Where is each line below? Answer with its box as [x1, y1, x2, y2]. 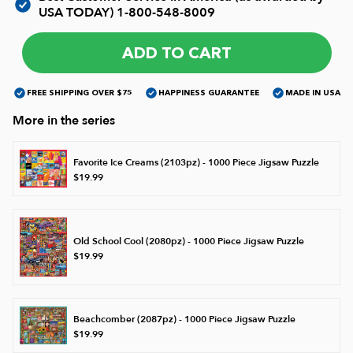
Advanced [19, 94, 77, 111]
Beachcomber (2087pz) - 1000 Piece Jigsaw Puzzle [73, 313, 295, 326]
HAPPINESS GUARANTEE [158, 87, 259, 98]
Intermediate [19, 143, 93, 160]
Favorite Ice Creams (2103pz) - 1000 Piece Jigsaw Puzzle [73, 156, 319, 169]
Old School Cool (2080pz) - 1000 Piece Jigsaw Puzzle [73, 234, 304, 247]
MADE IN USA [285, 87, 340, 98]
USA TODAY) [39, 4, 117, 22]
